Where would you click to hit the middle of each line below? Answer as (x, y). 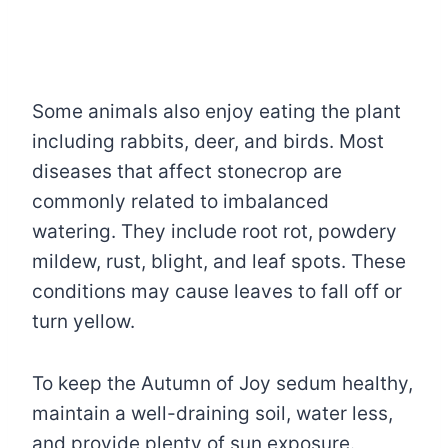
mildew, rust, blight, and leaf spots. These (219, 261)
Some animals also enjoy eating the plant (216, 111)
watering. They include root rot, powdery (214, 231)
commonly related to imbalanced (180, 201)
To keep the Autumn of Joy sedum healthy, (222, 383)
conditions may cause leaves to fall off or (217, 291)
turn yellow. (83, 321)
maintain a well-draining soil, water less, (212, 413)
